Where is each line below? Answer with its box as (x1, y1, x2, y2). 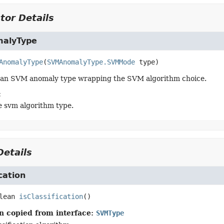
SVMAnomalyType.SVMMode (46, 58, 135, 66)
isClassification (18, 192, 83, 200)
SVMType (95, 209, 124, 217)
